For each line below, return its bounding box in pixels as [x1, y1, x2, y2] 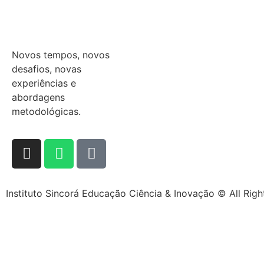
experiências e [12, 77, 76, 90]
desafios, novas [12, 63, 81, 75]
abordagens [12, 91, 65, 104]
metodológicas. [12, 105, 81, 118]
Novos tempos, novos [12, 49, 110, 61]
